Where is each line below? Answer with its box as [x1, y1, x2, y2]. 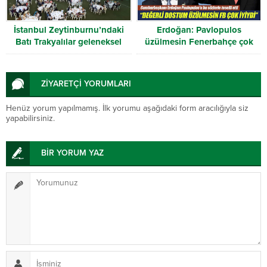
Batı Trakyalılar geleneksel [15, 36, 122, 48]
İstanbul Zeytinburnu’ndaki [13, 24, 124, 36]
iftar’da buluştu [38, 48, 100, 60]
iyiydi [188, 48, 210, 60]
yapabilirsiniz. [6, 113, 55, 124]
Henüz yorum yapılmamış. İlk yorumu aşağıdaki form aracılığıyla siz [6, 103, 249, 114]
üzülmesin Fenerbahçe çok [144, 36, 253, 48]
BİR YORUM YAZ [41, 148, 104, 159]
